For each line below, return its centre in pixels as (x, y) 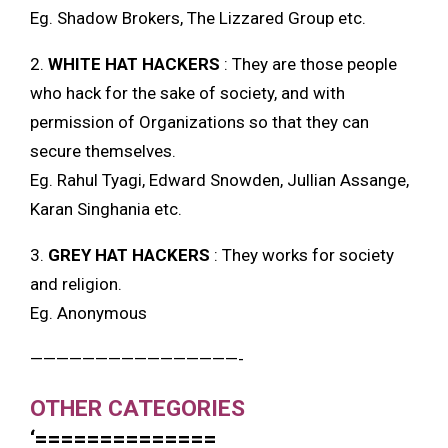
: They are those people (308, 64)
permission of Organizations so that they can (199, 122)
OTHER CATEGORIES (137, 409)
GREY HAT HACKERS (129, 255)
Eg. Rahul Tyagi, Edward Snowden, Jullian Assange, (219, 180)
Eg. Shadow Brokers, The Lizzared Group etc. (198, 18)
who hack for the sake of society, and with (187, 93)
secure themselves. (103, 151)
